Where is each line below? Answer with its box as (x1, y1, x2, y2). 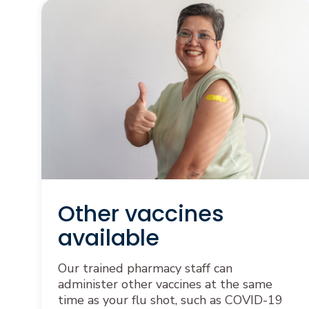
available (58, 221, 159, 253)
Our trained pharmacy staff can (58, 259, 232, 277)
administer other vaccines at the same (58, 275, 272, 292)
